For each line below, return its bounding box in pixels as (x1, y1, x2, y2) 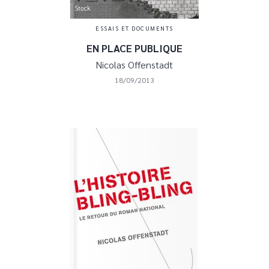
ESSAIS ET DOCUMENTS (95, 23, 174, 32)
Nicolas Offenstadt (96, 58, 173, 71)
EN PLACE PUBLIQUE (86, 41, 183, 55)
